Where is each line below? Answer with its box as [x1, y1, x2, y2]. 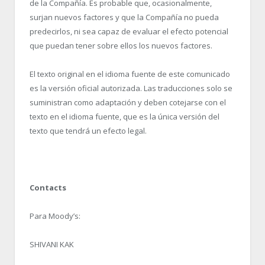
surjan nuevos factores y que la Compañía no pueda [30, 11, 219, 22]
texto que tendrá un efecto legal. [30, 125, 147, 136]
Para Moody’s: [30, 211, 80, 222]
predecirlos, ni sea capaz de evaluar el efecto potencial [30, 25, 228, 37]
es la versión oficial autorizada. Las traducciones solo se [30, 82, 232, 93]
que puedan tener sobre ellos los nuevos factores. [30, 40, 212, 51]
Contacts [30, 182, 66, 193]
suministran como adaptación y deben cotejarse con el [30, 96, 226, 108]
